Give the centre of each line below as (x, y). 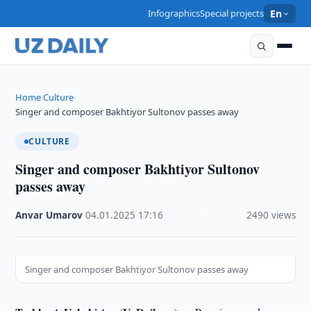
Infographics (174, 13)
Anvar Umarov (49, 215)
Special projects (232, 13)
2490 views (271, 215)
